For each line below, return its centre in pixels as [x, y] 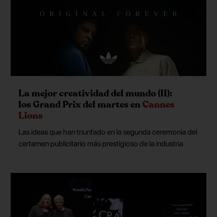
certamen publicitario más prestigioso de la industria [101, 143]
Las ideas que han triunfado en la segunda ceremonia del [108, 132]
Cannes [159, 105]
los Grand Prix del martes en [81, 105]
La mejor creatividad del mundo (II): [96, 94]
